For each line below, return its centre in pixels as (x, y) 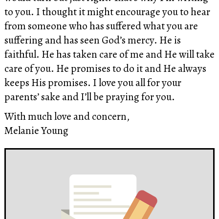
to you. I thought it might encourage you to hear (107, 11)
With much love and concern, (67, 116)
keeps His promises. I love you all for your (93, 82)
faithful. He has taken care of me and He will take (109, 54)
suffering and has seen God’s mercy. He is (92, 40)
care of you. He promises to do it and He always (105, 68)
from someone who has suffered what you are (101, 25)
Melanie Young (36, 130)
